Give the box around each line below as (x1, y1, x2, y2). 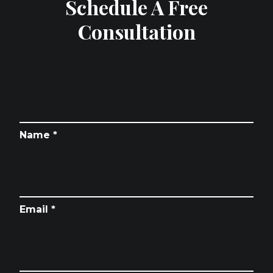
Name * (19, 129, 57, 141)
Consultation (77, 18, 196, 44)
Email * (19, 204, 55, 215)
